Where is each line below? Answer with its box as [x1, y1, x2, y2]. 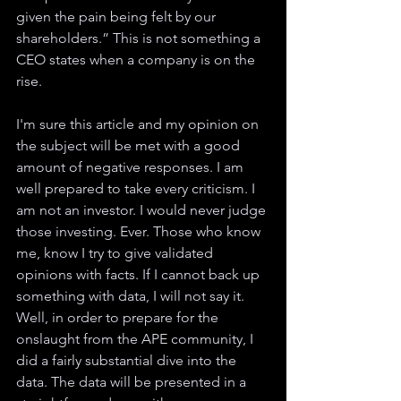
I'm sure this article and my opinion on [16, 115, 262, 132]
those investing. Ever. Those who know [16, 222, 264, 240]
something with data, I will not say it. [16, 286, 248, 304]
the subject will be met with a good [16, 136, 243, 154]
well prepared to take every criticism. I [16, 179, 259, 197]
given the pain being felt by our [16, 7, 219, 25]
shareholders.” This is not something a [16, 29, 264, 47]
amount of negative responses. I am [16, 158, 247, 175]
